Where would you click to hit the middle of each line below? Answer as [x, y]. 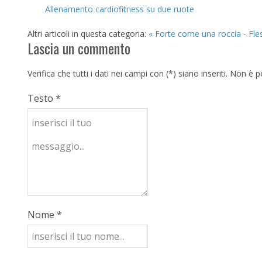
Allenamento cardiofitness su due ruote [120, 9]
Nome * [45, 215]
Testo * [44, 98]
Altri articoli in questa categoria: [87, 34]
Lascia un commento [79, 48]
